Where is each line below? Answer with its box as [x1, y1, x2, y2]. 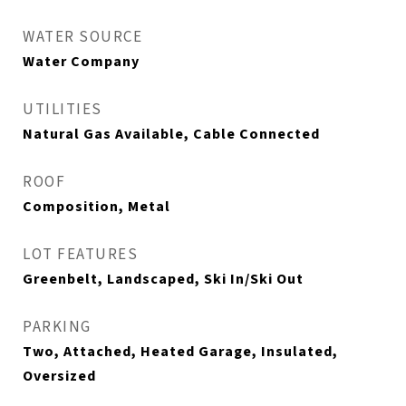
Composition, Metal [23, 197, 170, 217]
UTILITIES [23, 99, 102, 121]
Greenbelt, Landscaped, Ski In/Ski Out [23, 269, 304, 290]
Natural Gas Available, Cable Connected [23, 124, 320, 145]
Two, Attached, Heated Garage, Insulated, [23, 342, 338, 362]
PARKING [23, 316, 92, 339]
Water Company [23, 52, 140, 72]
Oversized [23, 366, 96, 387]
